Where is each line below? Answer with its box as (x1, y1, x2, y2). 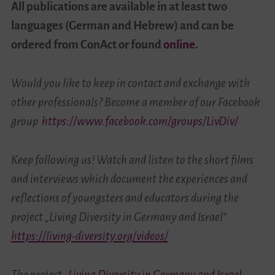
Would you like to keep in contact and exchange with (10, 77, 250, 90)
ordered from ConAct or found (10, 38, 163, 52)
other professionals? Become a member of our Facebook (10, 96, 260, 109)
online (163, 38, 195, 52)
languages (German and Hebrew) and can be (10, 19, 234, 33)
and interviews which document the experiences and (10, 172, 247, 186)
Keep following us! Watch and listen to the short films (10, 153, 254, 167)
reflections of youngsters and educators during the (10, 192, 239, 205)
